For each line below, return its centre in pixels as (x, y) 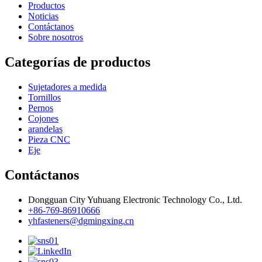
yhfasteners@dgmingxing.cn (81, 220)
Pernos (41, 108)
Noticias (43, 16)
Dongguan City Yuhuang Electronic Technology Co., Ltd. (135, 199)
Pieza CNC (49, 139)
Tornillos (44, 97)
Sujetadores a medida (67, 87)
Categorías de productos (77, 62)
